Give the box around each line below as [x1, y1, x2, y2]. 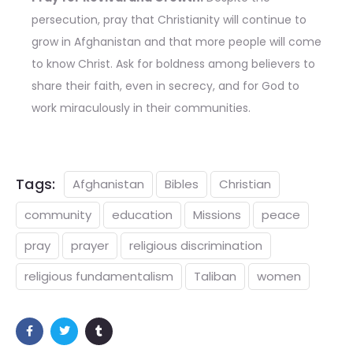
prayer [71, 236, 109, 254]
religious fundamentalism [24, 267, 173, 284]
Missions [193, 206, 241, 223]
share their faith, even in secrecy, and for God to [32, 77, 299, 94]
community [24, 206, 91, 223]
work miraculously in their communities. [32, 99, 251, 116]
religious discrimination [129, 236, 262, 254]
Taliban [194, 267, 236, 284]
